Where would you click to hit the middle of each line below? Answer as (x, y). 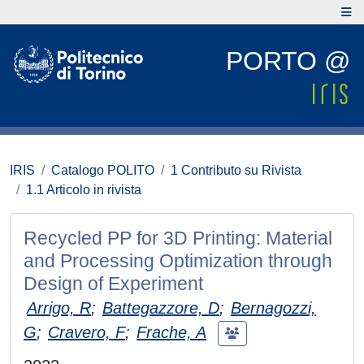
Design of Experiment (113, 284)
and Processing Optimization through (178, 261)
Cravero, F (87, 332)
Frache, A (171, 332)
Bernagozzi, (273, 308)
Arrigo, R (59, 308)
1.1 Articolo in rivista (84, 190)
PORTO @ (288, 61)
